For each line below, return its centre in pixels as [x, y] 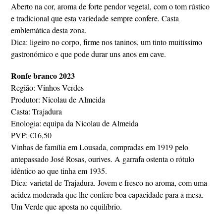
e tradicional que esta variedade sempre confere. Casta [95, 18]
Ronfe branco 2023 [43, 76]
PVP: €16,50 [31, 135]
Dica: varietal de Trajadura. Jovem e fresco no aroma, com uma [109, 183]
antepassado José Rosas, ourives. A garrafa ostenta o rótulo [103, 159]
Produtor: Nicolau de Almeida [58, 99]
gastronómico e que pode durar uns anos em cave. [89, 54]
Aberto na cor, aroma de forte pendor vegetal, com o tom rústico [111, 6]
